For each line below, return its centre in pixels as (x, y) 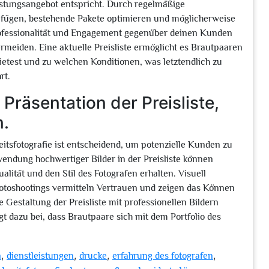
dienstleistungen (40, 256)
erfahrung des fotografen (163, 256)
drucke (93, 256)
